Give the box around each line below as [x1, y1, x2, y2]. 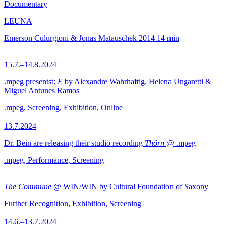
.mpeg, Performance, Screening [4, 156, 104, 164]
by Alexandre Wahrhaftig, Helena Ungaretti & [63, 77, 211, 86]
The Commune [4, 182, 51, 191]
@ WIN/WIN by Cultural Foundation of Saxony [51, 182, 208, 191]
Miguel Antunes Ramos [4, 86, 79, 95]
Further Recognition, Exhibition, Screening [4, 199, 141, 208]
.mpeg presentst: [4, 77, 58, 86]
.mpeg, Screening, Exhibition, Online [4, 103, 123, 112]
